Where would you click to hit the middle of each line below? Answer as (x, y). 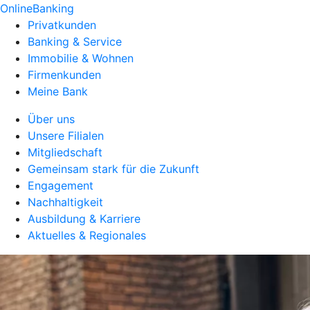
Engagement (61, 185)
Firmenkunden (64, 75)
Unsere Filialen (66, 136)
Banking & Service (75, 42)
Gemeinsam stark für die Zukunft (113, 169)
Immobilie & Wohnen (81, 58)
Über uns (51, 119)
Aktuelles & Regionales (87, 235)
